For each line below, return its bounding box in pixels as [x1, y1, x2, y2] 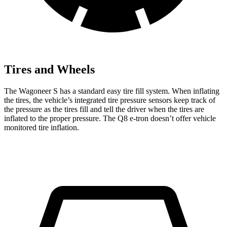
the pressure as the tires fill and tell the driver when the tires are [4, 104, 204, 113]
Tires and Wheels [4, 62, 95, 76]
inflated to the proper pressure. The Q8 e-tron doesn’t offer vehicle [4, 113, 216, 123]
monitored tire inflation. [4, 123, 79, 132]
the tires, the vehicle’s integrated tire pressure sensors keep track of [4, 95, 215, 104]
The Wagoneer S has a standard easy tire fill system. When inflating [4, 86, 219, 95]
